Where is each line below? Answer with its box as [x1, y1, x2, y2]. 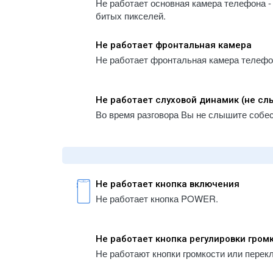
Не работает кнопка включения [96, 179, 239, 190]
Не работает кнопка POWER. [96, 192, 218, 205]
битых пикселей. [96, 9, 166, 22]
